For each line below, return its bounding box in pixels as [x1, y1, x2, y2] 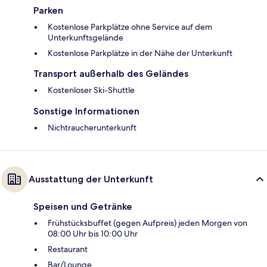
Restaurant [48, 244, 88, 255]
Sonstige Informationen [33, 105, 139, 117]
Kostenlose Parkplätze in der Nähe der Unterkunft [48, 48, 232, 59]
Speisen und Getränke [33, 201, 132, 213]
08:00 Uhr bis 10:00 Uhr [48, 228, 138, 240]
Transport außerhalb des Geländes [33, 68, 188, 80]
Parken [33, 5, 63, 17]
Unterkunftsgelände [48, 32, 123, 44]
